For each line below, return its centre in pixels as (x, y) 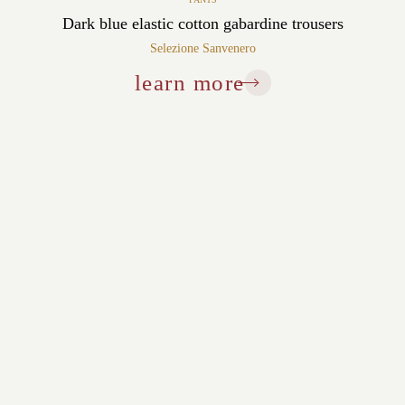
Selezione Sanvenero (202, 48)
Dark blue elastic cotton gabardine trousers (202, 23)
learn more (189, 82)
